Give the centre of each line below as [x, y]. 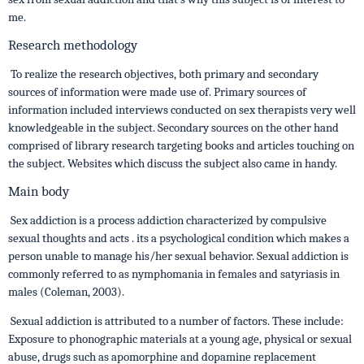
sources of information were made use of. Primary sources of [157, 92]
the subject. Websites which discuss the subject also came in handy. [173, 163]
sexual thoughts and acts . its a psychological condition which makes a [179, 238]
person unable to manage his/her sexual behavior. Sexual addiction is [178, 256]
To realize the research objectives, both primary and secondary [163, 74]
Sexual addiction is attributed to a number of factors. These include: [176, 321]
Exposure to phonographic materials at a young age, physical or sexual [180, 339]
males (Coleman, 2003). [66, 292]
